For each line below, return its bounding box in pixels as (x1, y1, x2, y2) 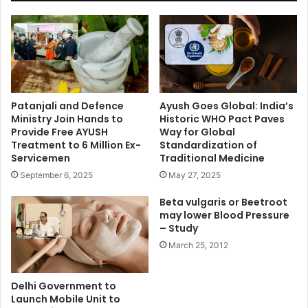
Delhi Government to (11, 279, 116, 294)
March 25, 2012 (168, 239, 228, 250)
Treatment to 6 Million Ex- (11, 137, 141, 152)
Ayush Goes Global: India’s (159, 98, 294, 113)
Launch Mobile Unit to (11, 292, 120, 307)
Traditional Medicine (159, 151, 265, 165)
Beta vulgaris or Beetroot (159, 195, 287, 209)
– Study (159, 221, 198, 235)
